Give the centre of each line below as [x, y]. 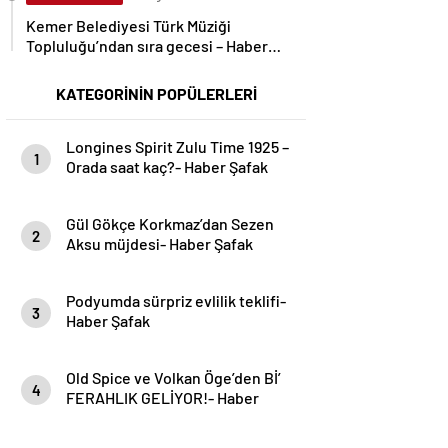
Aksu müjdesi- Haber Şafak [159, 243]
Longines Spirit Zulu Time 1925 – [177, 146]
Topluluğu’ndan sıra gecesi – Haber [147, 45]
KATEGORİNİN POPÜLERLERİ [156, 93]
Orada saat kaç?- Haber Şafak [167, 166]
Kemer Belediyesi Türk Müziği [128, 25]
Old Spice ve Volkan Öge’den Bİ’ [173, 377]
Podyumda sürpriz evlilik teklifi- [176, 300]
